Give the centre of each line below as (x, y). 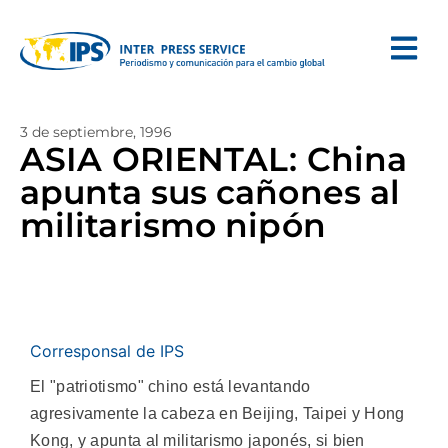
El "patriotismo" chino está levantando (170, 386)
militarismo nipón (173, 225)
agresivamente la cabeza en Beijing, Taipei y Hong (217, 413)
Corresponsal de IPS (107, 351)
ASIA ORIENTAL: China (214, 159)
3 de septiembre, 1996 (96, 132)
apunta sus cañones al (210, 192)
